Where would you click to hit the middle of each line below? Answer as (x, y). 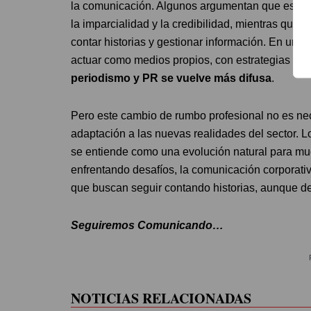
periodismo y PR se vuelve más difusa (171, 78)
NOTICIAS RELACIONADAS (161, 298)
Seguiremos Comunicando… (147, 225)
